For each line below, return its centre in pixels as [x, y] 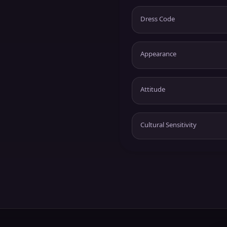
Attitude [153, 89]
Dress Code [158, 18]
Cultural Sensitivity [168, 124]
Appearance [158, 54]
